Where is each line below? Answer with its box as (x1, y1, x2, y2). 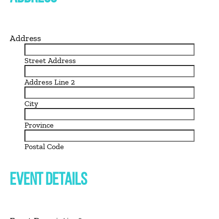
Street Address (24, 56, 76, 65)
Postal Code (24, 142, 64, 151)
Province (24, 120, 54, 130)
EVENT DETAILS (10, 172, 87, 189)
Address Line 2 (24, 77, 75, 87)
